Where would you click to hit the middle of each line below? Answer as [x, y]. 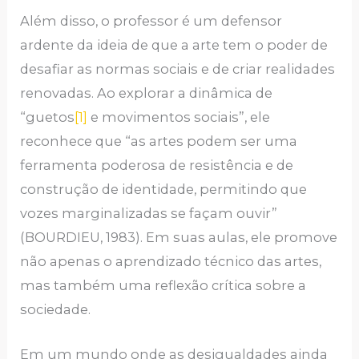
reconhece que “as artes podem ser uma [159, 141]
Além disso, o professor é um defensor [151, 20]
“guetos [48, 117]
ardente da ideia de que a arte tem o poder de [174, 44]
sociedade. [56, 309]
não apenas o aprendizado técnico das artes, [171, 261]
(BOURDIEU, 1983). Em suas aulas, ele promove [179, 237]
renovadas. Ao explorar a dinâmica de [147, 93]
